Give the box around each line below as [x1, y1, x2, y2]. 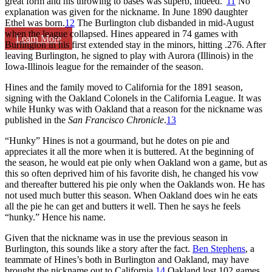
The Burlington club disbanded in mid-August [75, 17, 254, 28]
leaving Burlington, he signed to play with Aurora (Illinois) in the [5, 50, 253, 61]
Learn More [16, 33, 61, 44]
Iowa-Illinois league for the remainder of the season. [5, 61, 203, 72]
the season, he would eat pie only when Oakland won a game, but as [5, 157, 267, 168]
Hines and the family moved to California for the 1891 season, [5, 81, 243, 92]
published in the [5, 114, 68, 125]
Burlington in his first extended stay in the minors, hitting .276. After [5, 39, 266, 50]
